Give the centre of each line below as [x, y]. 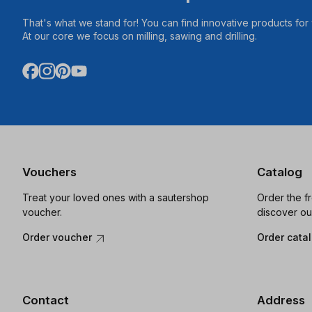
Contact [46, 300]
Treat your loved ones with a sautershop [116, 198]
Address [281, 300]
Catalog [279, 172]
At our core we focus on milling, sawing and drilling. [140, 36]
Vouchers [49, 172]
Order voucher [58, 237]
